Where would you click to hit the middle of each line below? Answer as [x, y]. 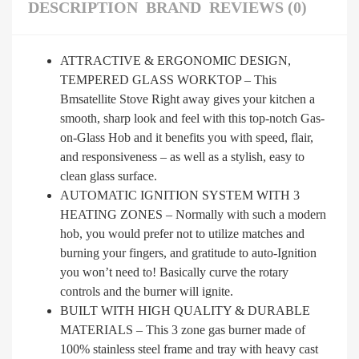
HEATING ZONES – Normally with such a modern [193, 214]
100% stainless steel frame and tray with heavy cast [189, 349]
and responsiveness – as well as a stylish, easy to [182, 156]
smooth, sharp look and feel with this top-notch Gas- [192, 118]
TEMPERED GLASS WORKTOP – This [168, 79]
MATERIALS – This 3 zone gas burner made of [183, 329]
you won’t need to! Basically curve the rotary [174, 272]
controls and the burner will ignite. [147, 291]
